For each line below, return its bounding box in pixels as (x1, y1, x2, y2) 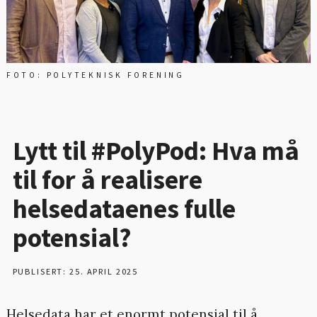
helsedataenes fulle (12, 191, 236, 225)
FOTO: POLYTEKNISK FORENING (6, 70, 185, 81)
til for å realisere (12, 162, 202, 196)
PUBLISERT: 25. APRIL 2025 (12, 265, 139, 277)
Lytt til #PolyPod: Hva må (12, 133, 299, 167)
